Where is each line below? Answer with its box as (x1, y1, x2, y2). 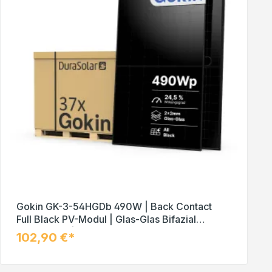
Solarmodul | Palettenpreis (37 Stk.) (16, 226, 179, 239)
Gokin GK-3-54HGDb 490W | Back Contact (16, 200, 212, 213)
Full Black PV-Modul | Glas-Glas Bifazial (16, 213, 196, 226)
